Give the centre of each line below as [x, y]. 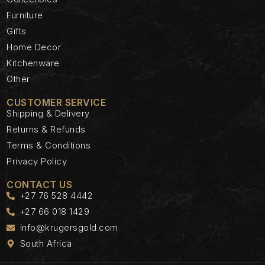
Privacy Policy [37, 161]
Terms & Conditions [49, 145]
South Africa [46, 243]
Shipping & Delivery [48, 113]
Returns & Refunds [46, 129]
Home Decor [34, 47]
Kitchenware [33, 63]
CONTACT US [39, 184]
